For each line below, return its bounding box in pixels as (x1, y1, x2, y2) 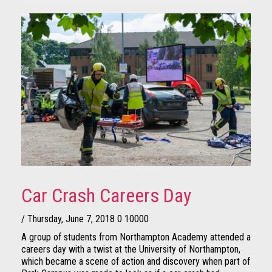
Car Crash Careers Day (21, 184, 191, 208)
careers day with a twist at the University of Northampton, (21, 243, 240, 256)
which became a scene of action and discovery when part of (21, 256, 250, 268)
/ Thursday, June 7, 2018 (21, 213, 115, 225)
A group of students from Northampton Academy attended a (21, 231, 251, 243)
